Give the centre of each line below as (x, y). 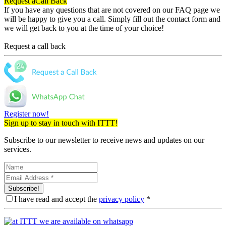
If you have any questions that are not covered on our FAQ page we (112, 10)
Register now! (26, 114)
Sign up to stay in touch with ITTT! (61, 123)
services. (18, 149)
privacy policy (122, 199)
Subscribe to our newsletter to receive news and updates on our (104, 140)
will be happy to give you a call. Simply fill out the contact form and (112, 19)
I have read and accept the (56, 199)
